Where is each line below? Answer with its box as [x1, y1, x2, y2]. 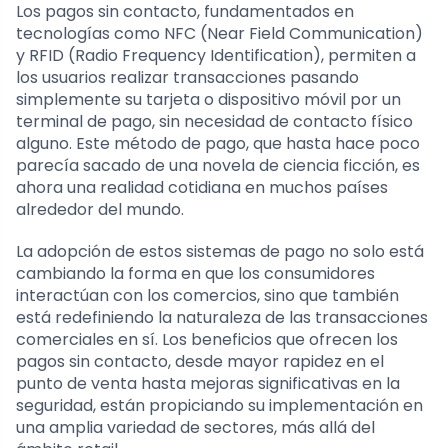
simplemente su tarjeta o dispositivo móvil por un [16, 88, 401, 112]
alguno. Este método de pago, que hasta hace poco [16, 132, 420, 156]
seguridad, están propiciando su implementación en [16, 394, 423, 418]
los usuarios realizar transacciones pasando [16, 66, 359, 90]
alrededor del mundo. [16, 198, 184, 222]
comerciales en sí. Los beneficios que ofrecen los [16, 328, 398, 352]
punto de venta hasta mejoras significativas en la [16, 372, 400, 396]
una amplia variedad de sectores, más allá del [16, 416, 375, 440]
